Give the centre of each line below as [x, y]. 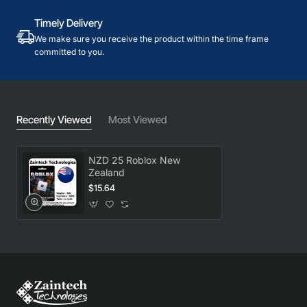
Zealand [107, 172]
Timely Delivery [69, 23]
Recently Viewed [54, 119]
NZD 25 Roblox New [134, 160]
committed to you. [69, 51]
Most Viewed [138, 119]
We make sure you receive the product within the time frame [151, 38]
